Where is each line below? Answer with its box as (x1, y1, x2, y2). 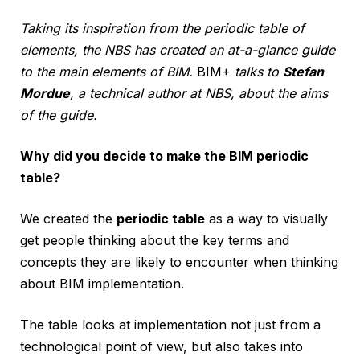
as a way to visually (205, 211, 328, 227)
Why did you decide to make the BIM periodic (20, 148, 309, 165)
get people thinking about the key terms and (20, 232, 289, 249)
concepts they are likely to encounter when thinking (20, 254, 338, 271)
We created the (20, 211, 117, 227)
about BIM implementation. (20, 276, 184, 292)
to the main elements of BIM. (20, 63, 197, 80)
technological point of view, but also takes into (20, 338, 303, 355)
